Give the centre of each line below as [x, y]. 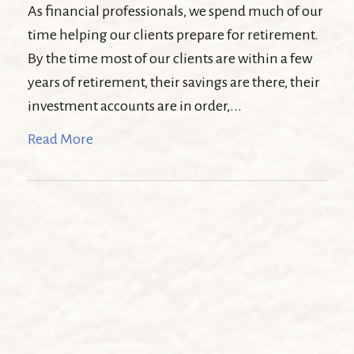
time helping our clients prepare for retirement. [173, 35]
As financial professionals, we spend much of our [175, 11]
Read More [60, 139]
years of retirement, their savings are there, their [174, 82]
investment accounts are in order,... [135, 106]
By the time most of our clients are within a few [170, 58]
